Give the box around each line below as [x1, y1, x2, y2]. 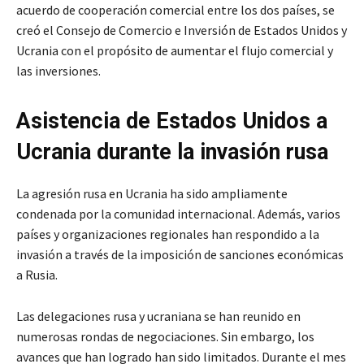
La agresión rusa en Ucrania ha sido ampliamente [16, 184, 288, 201]
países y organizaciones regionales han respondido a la [16, 225, 319, 242]
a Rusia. [16, 266, 58, 283]
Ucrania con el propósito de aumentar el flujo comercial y [16, 41, 333, 58]
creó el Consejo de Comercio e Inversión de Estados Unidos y [16, 21, 347, 38]
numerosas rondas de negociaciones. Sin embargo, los [16, 327, 314, 344]
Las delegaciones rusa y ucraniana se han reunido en [16, 307, 301, 324]
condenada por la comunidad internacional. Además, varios [16, 205, 340, 222]
